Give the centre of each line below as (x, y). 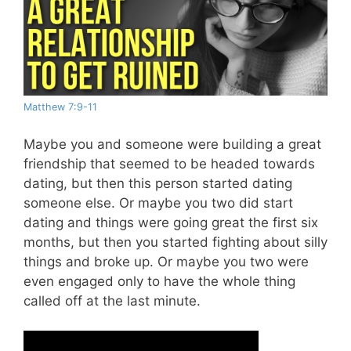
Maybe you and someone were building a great (172, 144)
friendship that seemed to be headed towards (169, 163)
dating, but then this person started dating (158, 183)
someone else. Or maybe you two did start (158, 203)
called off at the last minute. (112, 300)
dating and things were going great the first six (171, 222)
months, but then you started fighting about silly (175, 242)
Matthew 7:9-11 (60, 107)
